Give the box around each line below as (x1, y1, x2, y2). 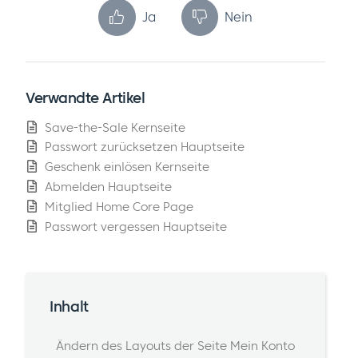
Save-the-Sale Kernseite (45, 119, 185, 135)
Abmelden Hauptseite (45, 178, 172, 194)
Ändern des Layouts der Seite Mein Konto (55, 337, 295, 353)
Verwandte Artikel (26, 88, 145, 107)
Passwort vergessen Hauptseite (45, 218, 227, 234)
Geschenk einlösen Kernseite (45, 159, 209, 175)
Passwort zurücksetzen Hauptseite (45, 139, 245, 155)
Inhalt (50, 297, 89, 316)
